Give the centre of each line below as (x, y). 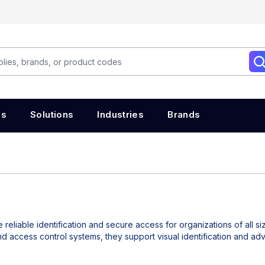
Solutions (52, 114)
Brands (184, 114)
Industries (121, 114)
